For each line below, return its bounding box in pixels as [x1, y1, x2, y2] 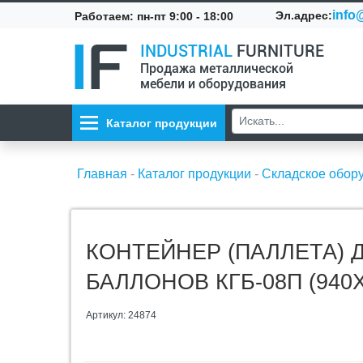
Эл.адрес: [275, 9, 333, 22]
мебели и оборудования [140, 76, 286, 92]
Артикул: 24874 [86, 310, 156, 321]
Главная [77, 167, 127, 181]
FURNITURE [233, 41, 324, 61]
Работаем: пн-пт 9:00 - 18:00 [75, 9, 233, 23]
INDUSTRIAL [140, 41, 233, 61]
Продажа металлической [140, 61, 293, 76]
